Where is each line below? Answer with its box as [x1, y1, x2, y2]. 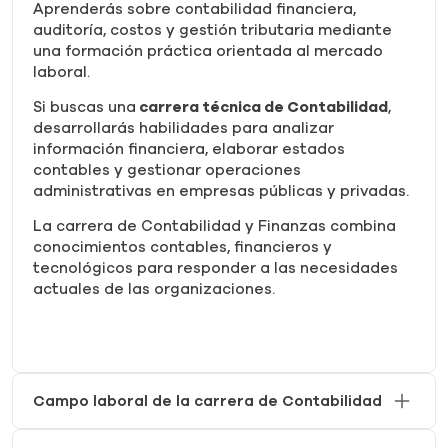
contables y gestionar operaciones [33, 160, 301, 180]
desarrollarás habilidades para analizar [33, 118, 334, 138]
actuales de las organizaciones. [33, 279, 275, 299]
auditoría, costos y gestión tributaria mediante [33, 20, 392, 40]
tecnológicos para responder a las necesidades [33, 258, 398, 278]
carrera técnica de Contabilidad [136, 97, 388, 117]
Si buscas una [33, 97, 136, 117]
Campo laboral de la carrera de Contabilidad [33, 391, 382, 411]
